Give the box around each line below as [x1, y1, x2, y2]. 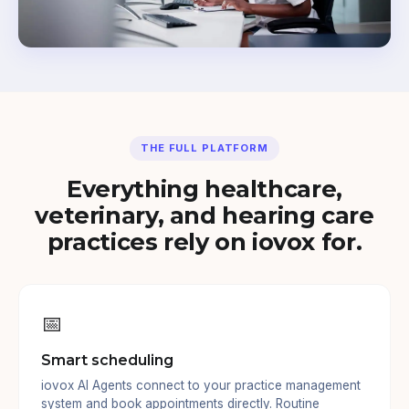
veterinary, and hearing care [35, 200, 374, 229]
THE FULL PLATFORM [141, 141, 268, 154]
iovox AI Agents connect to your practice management [41, 377, 361, 393]
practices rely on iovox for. [47, 226, 362, 256]
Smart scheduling [41, 351, 173, 369]
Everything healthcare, [67, 173, 342, 203]
